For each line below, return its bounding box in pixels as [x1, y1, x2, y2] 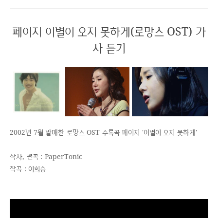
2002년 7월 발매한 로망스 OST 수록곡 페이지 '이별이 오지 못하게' [10, 127, 197, 137]
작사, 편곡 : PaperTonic [10, 152, 82, 162]
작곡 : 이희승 [10, 164, 46, 174]
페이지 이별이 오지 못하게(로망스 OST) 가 [12, 24, 206, 39]
